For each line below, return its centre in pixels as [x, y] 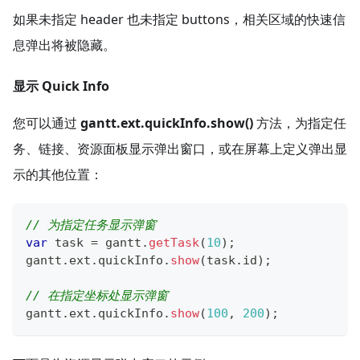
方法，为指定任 [300, 123]
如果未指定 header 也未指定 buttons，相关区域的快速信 [179, 20]
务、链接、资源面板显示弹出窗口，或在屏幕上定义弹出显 [180, 149]
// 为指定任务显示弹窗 [91, 225]
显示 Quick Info [61, 86]
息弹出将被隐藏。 [64, 45]
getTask [174, 243]
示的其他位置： [58, 175]
